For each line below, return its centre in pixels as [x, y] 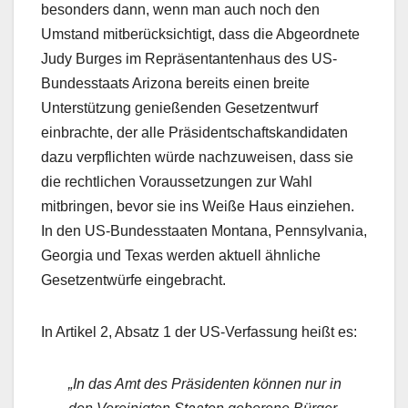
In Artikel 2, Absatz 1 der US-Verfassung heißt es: [199, 332]
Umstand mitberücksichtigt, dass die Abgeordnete [200, 35]
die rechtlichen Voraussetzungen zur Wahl [177, 182]
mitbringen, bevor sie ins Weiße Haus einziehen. [198, 207]
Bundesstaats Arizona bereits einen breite [175, 84]
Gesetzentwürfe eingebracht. [133, 280]
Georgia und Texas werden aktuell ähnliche [181, 256]
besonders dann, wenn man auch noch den [180, 10]
